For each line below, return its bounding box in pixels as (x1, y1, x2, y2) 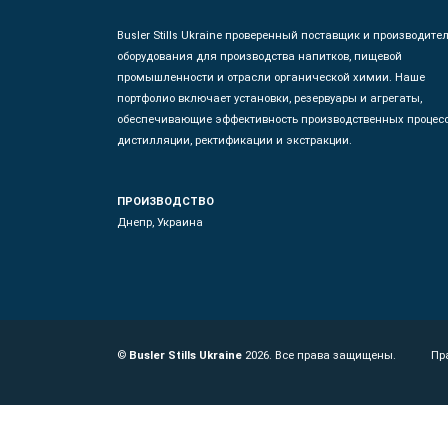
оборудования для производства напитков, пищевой (117, 50, 402, 63)
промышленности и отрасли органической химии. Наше (117, 71, 425, 84)
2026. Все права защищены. (242, 349, 396, 362)
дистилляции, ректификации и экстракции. (117, 134, 352, 147)
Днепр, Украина (117, 216, 203, 229)
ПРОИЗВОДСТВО (117, 195, 214, 208)
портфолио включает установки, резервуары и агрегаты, (117, 92, 422, 105)
